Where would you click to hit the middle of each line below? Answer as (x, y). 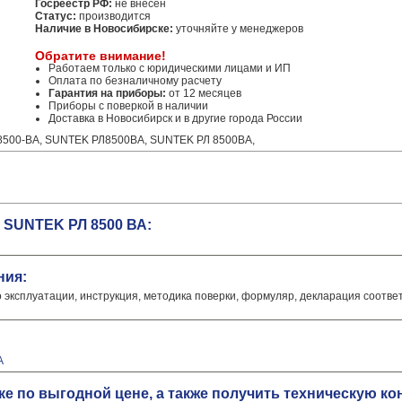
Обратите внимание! (100, 56)
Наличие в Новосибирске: (104, 29)
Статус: (56, 16)
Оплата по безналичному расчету (135, 81)
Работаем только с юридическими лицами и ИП (170, 68)
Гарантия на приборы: (107, 93)
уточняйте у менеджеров (238, 29)
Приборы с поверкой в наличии (128, 106)
